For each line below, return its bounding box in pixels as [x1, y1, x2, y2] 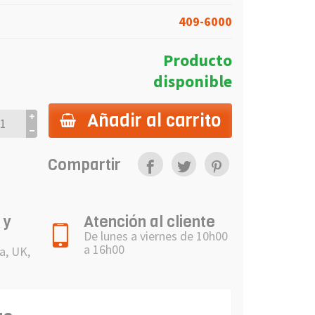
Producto [163, 49, 232, 70]
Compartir [48, 153, 122, 175]
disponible [153, 70, 232, 91]
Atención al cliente [84, 211, 215, 232]
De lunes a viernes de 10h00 [84, 228, 228, 244]
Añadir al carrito [87, 108, 221, 132]
